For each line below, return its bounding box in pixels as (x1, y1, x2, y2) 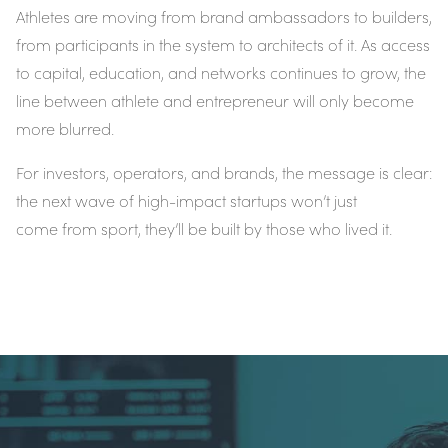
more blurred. (16, 118, 114, 140)
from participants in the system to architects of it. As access (16, 34, 430, 56)
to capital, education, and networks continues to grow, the (16, 62, 426, 84)
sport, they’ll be (97, 218, 211, 240)
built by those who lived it (211, 218, 389, 240)
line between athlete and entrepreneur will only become (16, 90, 414, 112)
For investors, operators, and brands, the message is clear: (16, 162, 432, 184)
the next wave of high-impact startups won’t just (16, 190, 357, 212)
